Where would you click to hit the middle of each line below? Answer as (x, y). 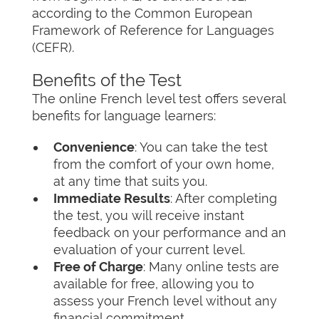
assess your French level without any (165, 301)
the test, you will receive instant (149, 215)
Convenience (94, 147)
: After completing (224, 198)
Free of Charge (98, 267)
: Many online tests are (211, 267)
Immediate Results (112, 198)
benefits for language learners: (124, 116)
